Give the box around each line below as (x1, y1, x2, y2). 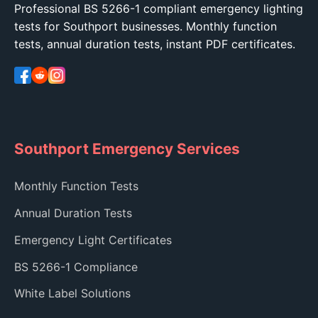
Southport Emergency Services (14, 140, 240, 158)
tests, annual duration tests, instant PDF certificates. (14, 37, 295, 52)
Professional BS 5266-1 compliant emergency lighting (14, 1, 303, 16)
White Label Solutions (14, 286, 131, 301)
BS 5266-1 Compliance (14, 259, 138, 274)
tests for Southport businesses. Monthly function (14, 19, 277, 34)
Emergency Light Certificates (14, 232, 172, 247)
